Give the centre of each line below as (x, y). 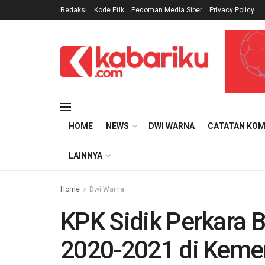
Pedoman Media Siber (167, 10)
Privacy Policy (232, 10)
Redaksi (74, 10)
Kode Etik (109, 10)
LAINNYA (85, 156)
